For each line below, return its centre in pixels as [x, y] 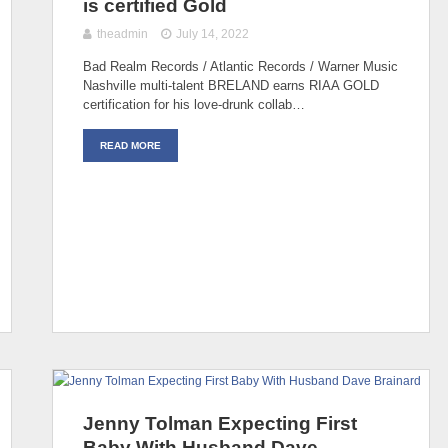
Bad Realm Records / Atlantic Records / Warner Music [240, 66]
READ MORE [130, 145]
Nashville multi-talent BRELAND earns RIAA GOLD [231, 85]
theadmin [122, 33]
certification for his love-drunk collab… [194, 104]
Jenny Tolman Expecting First [220, 423]
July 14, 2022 [213, 33]
